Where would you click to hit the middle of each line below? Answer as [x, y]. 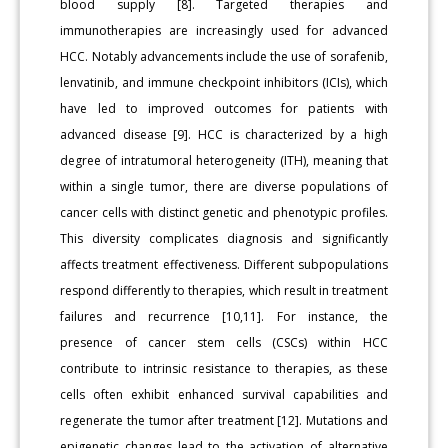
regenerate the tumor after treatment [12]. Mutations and [224, 420]
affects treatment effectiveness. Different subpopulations [224, 264]
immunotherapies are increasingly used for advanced [224, 30]
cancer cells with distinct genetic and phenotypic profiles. [224, 212]
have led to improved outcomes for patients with [224, 108]
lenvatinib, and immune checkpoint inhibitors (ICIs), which [224, 82]
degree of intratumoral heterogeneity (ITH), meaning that [224, 160]
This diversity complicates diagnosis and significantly [224, 238]
